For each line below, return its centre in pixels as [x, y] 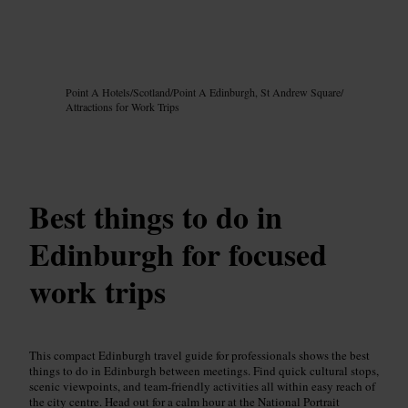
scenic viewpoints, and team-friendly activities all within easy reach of [202, 386]
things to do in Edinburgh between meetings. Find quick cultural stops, [204, 370]
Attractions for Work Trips [122, 107]
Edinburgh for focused [178, 254]
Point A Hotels [98, 92]
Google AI [76, 73]
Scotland [152, 92]
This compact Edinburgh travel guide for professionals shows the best [199, 355]
